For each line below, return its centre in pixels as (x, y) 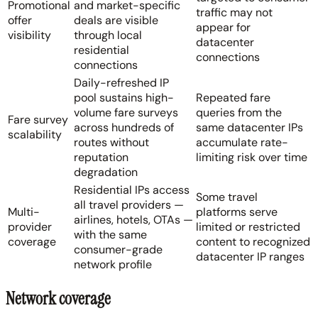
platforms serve (237, 212)
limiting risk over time (252, 157)
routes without (111, 142)
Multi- (24, 212)
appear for (223, 27)
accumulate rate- (242, 142)
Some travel (227, 197)
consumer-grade (118, 249)
